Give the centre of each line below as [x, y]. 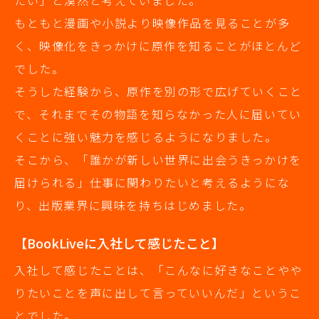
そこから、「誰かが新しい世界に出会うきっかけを [158, 160]
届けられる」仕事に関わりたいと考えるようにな [152, 183]
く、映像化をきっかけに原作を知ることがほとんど [158, 46]
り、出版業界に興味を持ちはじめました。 [133, 205]
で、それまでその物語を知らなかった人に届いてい [158, 114]
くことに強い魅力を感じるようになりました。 [146, 137]
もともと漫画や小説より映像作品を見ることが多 [152, 23]
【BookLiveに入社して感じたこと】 [119, 243]
